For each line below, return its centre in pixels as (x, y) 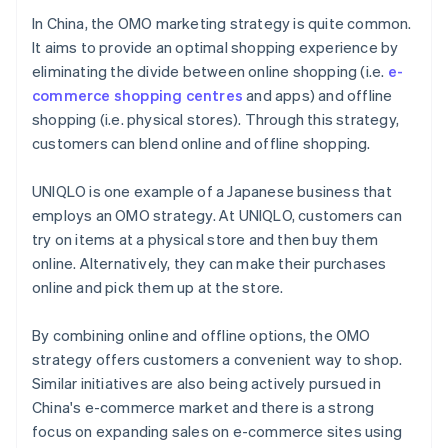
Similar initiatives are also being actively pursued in (206, 383)
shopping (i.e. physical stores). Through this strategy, (216, 119)
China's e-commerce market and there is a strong (203, 407)
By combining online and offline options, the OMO (201, 335)
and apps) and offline (318, 95)
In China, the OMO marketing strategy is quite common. (222, 23)
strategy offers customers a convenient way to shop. (217, 359)
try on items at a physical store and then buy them (205, 239)
